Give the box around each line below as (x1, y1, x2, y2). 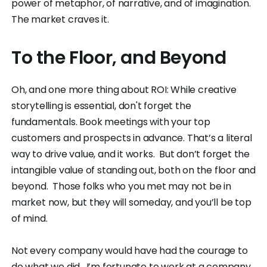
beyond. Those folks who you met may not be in (11, 179, 231, 194)
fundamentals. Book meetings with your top (11, 115, 210, 129)
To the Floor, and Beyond (11, 45, 226, 71)
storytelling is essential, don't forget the (11, 99, 191, 113)
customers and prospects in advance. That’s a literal (11, 131, 252, 145)
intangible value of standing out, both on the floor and (11, 163, 256, 178)
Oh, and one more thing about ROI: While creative (11, 83, 237, 97)
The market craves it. (11, 13, 109, 27)
